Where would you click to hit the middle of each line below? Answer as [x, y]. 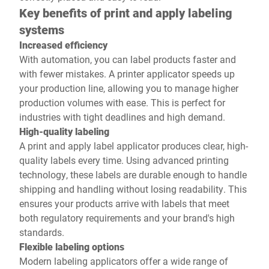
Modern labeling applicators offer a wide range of [124, 261]
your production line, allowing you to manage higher [129, 88]
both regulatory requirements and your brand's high [127, 218]
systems [43, 29]
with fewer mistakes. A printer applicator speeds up [127, 74]
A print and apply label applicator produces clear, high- [134, 146]
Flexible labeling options [73, 246]
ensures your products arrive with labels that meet [124, 203]
